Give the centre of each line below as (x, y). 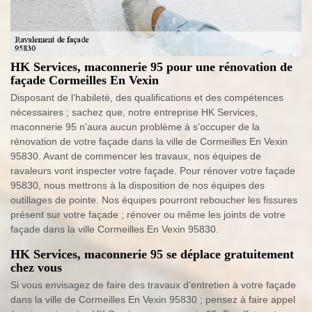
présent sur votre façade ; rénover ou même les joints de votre (148, 215)
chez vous (36, 268)
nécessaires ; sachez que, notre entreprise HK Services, (134, 112)
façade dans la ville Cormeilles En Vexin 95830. (115, 229)
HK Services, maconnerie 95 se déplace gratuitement (152, 255)
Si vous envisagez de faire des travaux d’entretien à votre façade (153, 285)
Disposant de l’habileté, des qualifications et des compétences (147, 98)
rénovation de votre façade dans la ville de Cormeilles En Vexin (149, 142)
